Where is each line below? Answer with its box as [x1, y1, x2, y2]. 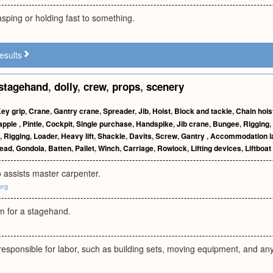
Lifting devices [191, 143, 241, 154]
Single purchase [76, 118, 132, 129]
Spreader [103, 105, 135, 116]
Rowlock [157, 143, 187, 154]
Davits [129, 130, 152, 141]
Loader [34, 130, 57, 141]
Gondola [16, 143, 44, 154]
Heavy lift [61, 130, 94, 141]
